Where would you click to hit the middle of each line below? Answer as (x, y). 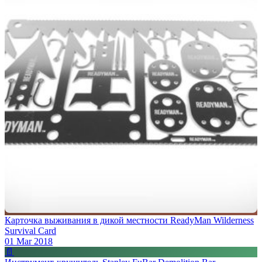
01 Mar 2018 (29, 241)
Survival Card (30, 230)
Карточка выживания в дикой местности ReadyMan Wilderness (129, 220)
